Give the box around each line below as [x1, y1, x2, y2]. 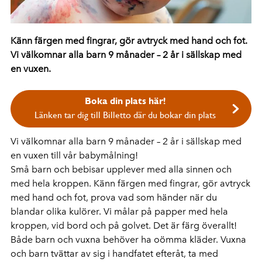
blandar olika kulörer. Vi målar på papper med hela [11, 206, 228, 217]
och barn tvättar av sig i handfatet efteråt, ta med [11, 248, 218, 259]
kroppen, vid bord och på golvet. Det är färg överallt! [11, 220, 237, 231]
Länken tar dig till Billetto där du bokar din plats [35, 109, 216, 120]
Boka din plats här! [85, 95, 166, 106]
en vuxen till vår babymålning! [11, 150, 138, 161]
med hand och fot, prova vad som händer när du [11, 192, 217, 203]
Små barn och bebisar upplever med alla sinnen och [11, 164, 232, 175]
